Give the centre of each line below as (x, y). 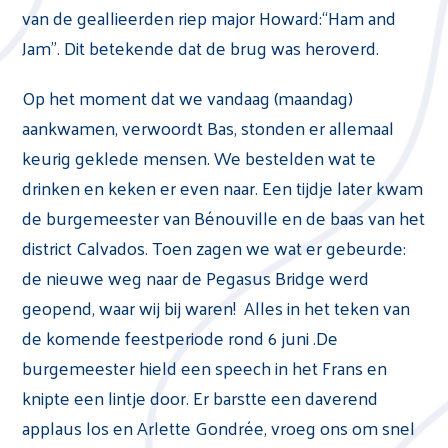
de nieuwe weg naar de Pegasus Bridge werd (196, 277)
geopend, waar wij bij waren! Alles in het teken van (216, 307)
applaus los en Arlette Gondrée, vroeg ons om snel (219, 427)
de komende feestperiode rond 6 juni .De (180, 337)
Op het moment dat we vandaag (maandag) (190, 97)
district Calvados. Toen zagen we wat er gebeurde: (214, 247)
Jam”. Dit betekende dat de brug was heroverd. (201, 47)
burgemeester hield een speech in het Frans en (205, 367)
